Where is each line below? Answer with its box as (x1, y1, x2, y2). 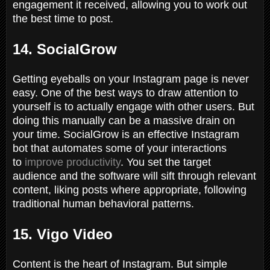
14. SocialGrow (13, 40, 121, 57)
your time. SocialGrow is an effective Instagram (13, 128, 239, 140)
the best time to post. (13, 12, 116, 25)
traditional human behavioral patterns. (13, 197, 197, 210)
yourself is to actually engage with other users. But (13, 100, 254, 113)
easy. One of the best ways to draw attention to (13, 86, 238, 99)
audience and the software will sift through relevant (13, 169, 256, 182)
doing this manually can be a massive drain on (13, 114, 235, 127)
